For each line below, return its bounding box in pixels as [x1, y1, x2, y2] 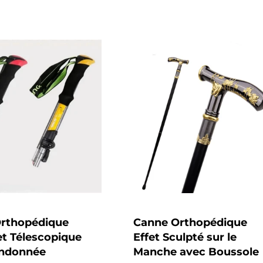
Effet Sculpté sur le [133, 231, 237, 244]
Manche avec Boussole [133, 245, 259, 259]
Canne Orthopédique [133, 216, 247, 230]
